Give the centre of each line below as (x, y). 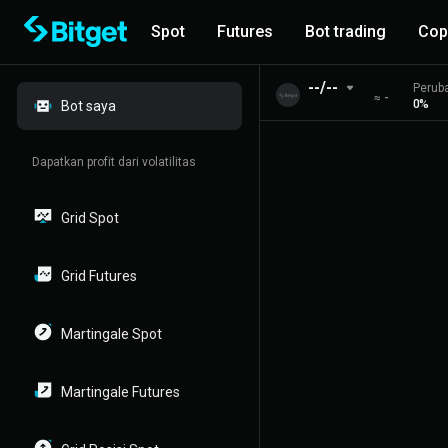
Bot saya (88, 106)
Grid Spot (90, 218)
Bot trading (345, 31)
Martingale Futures (120, 392)
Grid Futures (99, 276)
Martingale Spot (111, 334)
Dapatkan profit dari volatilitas (114, 162)
